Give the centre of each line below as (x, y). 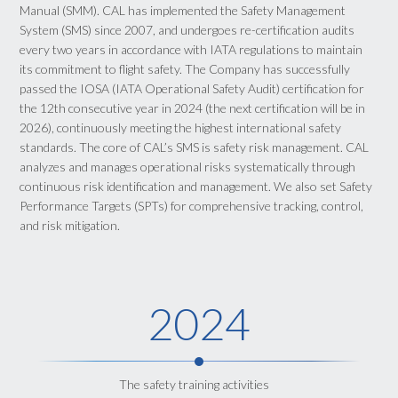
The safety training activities (195, 384)
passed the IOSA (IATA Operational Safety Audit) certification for (192, 88)
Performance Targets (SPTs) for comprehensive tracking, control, (192, 205)
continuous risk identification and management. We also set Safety (196, 186)
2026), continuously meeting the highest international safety (181, 127)
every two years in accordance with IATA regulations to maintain (191, 49)
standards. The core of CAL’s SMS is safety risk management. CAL (195, 147)
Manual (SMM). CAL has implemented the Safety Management (183, 10)
